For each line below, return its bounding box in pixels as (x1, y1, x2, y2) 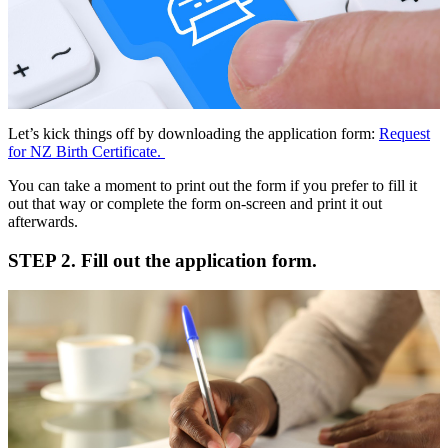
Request (379, 124, 430, 142)
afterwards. (8, 212, 78, 230)
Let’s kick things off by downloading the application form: (8, 124, 379, 142)
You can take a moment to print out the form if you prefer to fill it (8, 176, 417, 194)
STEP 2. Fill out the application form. (8, 249, 317, 271)
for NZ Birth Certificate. (8, 142, 165, 160)
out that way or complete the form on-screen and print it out (8, 194, 382, 212)
